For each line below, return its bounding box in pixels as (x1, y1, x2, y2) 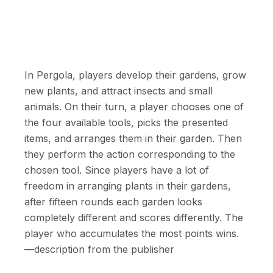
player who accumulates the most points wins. (24, 227, 239, 239)
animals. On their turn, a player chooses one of (24, 101, 244, 113)
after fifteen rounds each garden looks (24, 196, 202, 208)
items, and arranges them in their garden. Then (24, 132, 242, 144)
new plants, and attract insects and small (24, 85, 213, 97)
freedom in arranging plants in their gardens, (24, 180, 231, 192)
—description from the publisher (24, 243, 174, 255)
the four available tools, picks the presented (24, 116, 228, 129)
